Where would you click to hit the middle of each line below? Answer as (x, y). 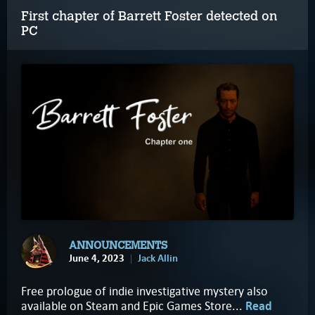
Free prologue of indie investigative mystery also (144, 291)
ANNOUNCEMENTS (118, 245)
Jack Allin (158, 258)
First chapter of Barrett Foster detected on (149, 16)
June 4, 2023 (97, 258)
